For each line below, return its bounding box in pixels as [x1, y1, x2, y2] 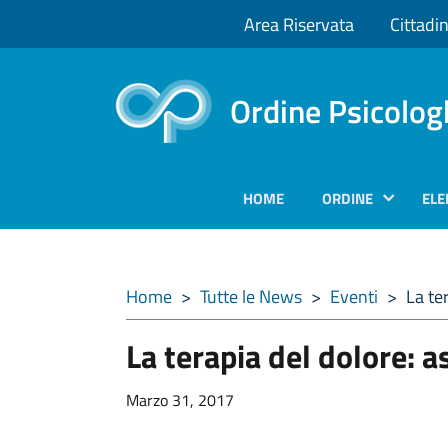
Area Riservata [244, 10, 354, 38]
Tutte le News [200, 283, 302, 310]
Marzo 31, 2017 [126, 388, 234, 412]
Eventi [330, 283, 378, 310]
